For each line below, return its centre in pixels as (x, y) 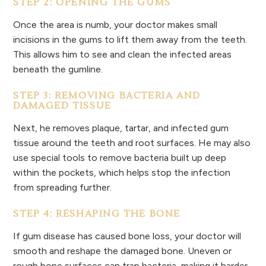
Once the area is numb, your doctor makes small (115, 25)
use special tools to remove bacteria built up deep (120, 158)
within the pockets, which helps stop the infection (122, 173)
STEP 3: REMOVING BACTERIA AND (107, 96)
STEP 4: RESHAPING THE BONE (97, 214)
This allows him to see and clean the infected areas (123, 55)
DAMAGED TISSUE (62, 106)
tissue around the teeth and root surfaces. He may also (132, 143)
